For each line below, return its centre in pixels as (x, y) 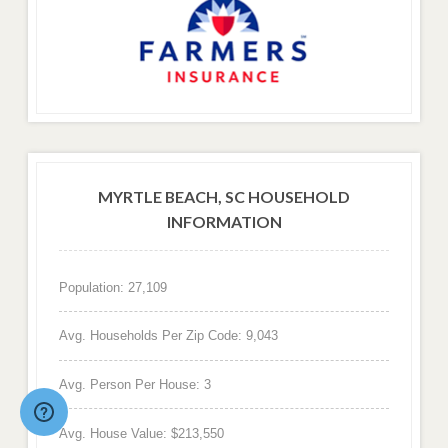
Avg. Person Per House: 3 (134, 384)
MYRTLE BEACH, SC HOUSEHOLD (224, 197)
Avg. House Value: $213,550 (141, 433)
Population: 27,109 (112, 287)
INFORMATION (224, 222)
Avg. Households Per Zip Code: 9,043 (168, 336)
